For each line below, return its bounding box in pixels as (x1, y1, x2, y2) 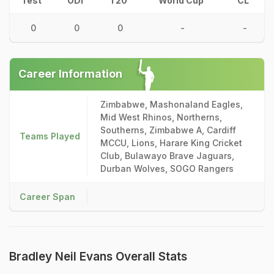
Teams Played (20, 131, 80, 141)
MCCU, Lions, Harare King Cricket (100, 138, 242, 148)
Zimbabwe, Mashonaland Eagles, (100, 99, 243, 109)
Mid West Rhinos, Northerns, (100, 112, 222, 122)
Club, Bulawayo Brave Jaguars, (100, 150, 234, 161)
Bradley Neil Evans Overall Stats (9, 250, 187, 264)
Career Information (18, 67, 122, 80)
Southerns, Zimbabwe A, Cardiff (100, 125, 236, 135)
